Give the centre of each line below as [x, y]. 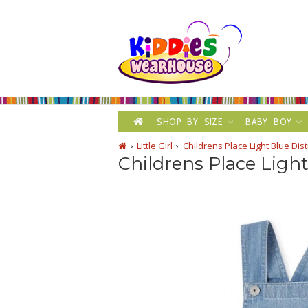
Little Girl [154, 146]
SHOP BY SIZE [190, 122]
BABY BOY [269, 122]
